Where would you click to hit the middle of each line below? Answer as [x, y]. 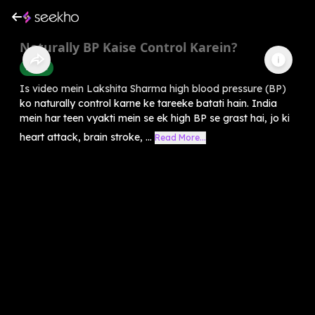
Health [37, 67]
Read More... [180, 137]
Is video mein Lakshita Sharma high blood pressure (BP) [153, 88]
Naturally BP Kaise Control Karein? [129, 47]
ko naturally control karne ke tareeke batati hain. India [148, 103]
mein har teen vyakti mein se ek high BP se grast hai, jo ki [155, 118]
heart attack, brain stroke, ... [86, 137]
